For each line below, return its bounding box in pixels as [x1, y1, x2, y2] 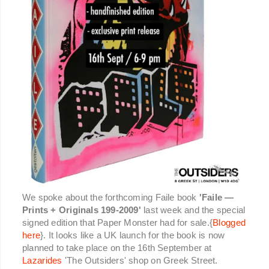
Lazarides [22, 255, 62, 266]
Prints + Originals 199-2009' [22, 205, 141, 216]
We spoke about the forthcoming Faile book [22, 192, 199, 203]
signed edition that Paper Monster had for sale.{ [22, 217, 213, 228]
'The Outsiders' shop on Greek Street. [62, 255, 218, 266]
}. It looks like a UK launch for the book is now [40, 230, 225, 241]
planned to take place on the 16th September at [22, 243, 212, 253]
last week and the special [141, 205, 246, 216]
